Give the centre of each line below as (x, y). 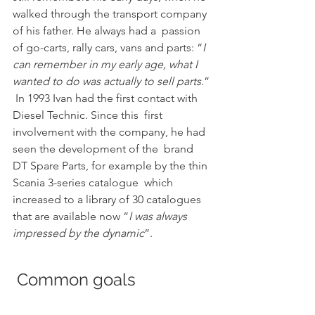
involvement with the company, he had (110, 132)
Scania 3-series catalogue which (94, 182)
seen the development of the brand (104, 149)
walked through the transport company (111, 14)
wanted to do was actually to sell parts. (108, 81)
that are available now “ (71, 216)
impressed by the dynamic (78, 233)
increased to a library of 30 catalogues (108, 199)
